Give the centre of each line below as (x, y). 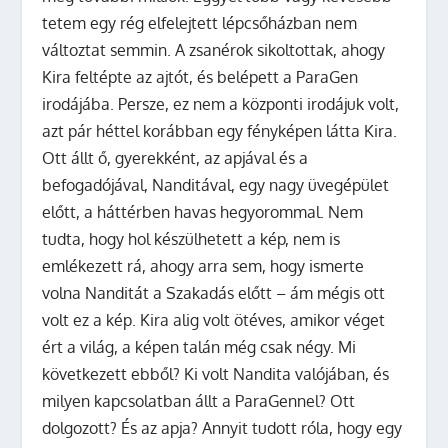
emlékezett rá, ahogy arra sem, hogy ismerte (203, 265)
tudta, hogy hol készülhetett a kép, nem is (191, 238)
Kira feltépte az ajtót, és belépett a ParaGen (200, 76)
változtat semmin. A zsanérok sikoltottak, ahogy (214, 49)
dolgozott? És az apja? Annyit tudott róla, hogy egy (222, 427)
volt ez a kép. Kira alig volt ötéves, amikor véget (214, 319)
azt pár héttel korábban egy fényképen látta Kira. (220, 130)
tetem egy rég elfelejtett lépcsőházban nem (200, 22)
